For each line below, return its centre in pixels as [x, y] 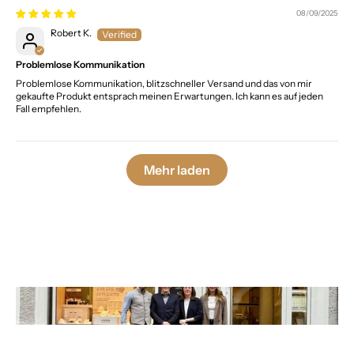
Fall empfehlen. [49, 109]
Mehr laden [177, 170]
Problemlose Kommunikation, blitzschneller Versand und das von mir [164, 84]
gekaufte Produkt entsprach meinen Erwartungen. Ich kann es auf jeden [169, 96]
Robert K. [71, 33]
